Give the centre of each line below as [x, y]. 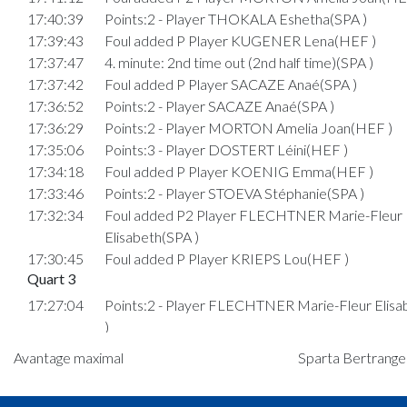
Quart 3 [51, 278]
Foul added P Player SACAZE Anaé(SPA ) [230, 84]
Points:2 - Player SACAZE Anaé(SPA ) [219, 105]
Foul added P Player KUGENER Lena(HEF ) [240, 40]
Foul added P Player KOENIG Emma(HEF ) [238, 171]
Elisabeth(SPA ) [151, 236]
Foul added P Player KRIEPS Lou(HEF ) [226, 258]
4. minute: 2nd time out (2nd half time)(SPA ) [238, 62]
